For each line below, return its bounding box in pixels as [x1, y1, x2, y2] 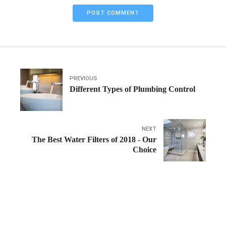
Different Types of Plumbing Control [70, 84, 195, 93]
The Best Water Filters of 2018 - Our [32, 135, 156, 144]
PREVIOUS [70, 75, 97, 82]
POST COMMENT [87, 10, 139, 17]
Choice [133, 145, 156, 154]
